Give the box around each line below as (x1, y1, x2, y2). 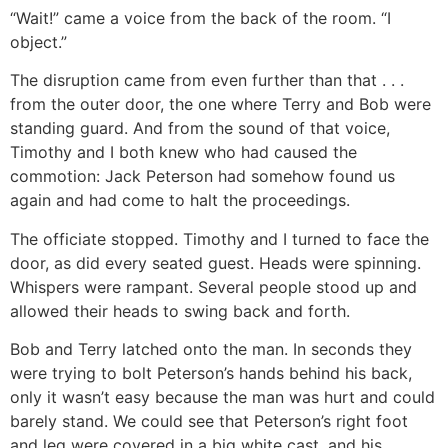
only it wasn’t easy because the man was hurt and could (10, 387, 435, 408)
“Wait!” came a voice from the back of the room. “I (10, 7, 391, 28)
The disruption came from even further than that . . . (10, 70, 404, 91)
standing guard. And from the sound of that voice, (10, 118, 390, 139)
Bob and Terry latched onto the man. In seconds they (10, 339, 412, 360)
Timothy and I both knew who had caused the (10, 142, 357, 163)
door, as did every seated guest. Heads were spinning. (10, 252, 421, 273)
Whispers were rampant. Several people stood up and (10, 276, 417, 297)
